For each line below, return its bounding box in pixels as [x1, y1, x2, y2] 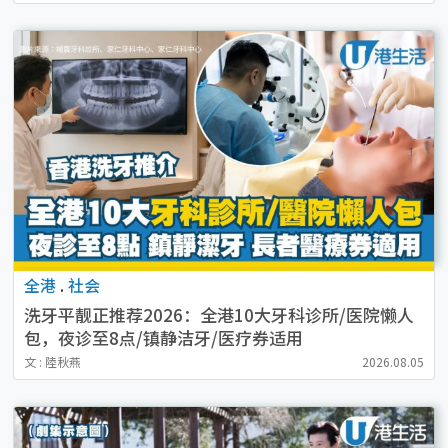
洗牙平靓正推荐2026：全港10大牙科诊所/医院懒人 [23, 302, 414, 328]
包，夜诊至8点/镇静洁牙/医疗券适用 [23, 325, 303, 351]
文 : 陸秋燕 [23, 353, 81, 371]
